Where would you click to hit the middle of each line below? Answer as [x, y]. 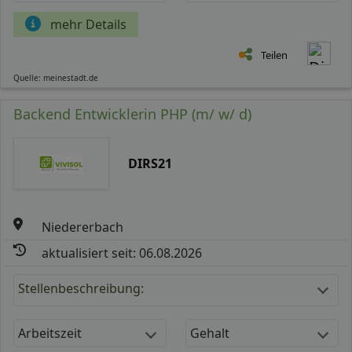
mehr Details [88, 24]
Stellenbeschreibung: [81, 288]
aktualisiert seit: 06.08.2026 [122, 253]
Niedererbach [83, 227]
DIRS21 [150, 163]
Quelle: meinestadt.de [56, 77]
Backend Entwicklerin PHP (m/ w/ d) [132, 114]
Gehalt [210, 333]
